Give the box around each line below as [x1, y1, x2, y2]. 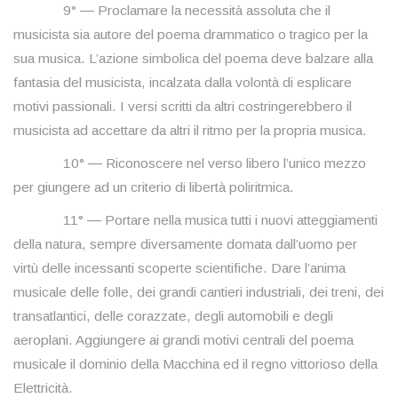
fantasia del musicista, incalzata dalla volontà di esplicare [13, 75, 352, 91]
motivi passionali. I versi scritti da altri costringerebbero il [13, 99, 352, 115]
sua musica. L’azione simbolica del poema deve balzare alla [13, 51, 373, 67]
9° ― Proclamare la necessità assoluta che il [13, 3, 330, 19]
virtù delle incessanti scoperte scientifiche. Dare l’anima [13, 260, 346, 276]
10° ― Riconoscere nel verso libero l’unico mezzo [13, 155, 366, 171]
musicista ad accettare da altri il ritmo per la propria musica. [13, 123, 367, 139]
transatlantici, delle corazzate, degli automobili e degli [13, 308, 333, 324]
